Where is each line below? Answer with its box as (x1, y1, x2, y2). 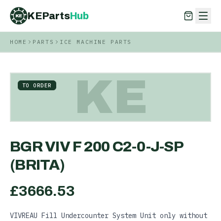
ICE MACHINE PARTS (60, 38, 132, 45)
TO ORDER (22, 82, 52, 89)
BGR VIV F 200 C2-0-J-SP (10, 139, 183, 154)
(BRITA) (10, 157, 65, 173)
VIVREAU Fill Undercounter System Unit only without (10, 211, 207, 220)
